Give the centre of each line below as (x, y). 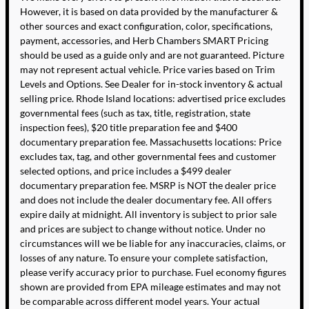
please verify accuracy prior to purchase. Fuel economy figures (153, 272)
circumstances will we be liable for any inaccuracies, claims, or (153, 243)
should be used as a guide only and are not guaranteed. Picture (152, 54)
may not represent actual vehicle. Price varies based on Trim (148, 69)
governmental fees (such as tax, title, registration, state (135, 112)
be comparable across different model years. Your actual (140, 301)
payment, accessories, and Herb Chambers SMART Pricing (144, 40)
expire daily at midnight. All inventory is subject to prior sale (148, 214)
